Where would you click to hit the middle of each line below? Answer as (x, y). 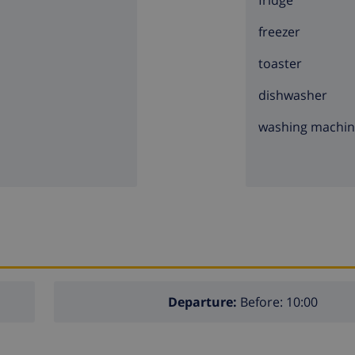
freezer (279, 32)
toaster (280, 64)
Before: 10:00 (277, 302)
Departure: (202, 302)
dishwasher (293, 95)
